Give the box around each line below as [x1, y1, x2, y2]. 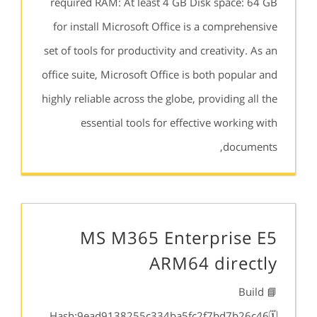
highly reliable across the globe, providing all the [42, 91, 277, 105]
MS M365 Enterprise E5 [80, 226, 277, 249]
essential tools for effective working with [81, 115, 277, 129]
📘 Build [238, 284, 264, 299]
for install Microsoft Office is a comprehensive [53, 19, 277, 33]
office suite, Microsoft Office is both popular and [42, 67, 277, 81]
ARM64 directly [149, 251, 277, 275]
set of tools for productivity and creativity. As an [44, 43, 277, 57]
